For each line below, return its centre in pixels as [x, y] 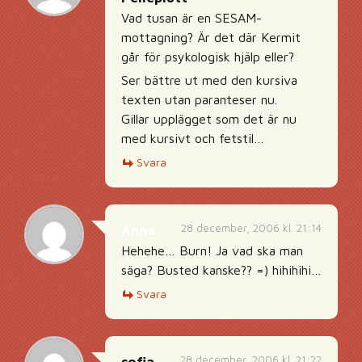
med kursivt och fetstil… [193, 138]
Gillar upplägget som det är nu [209, 119]
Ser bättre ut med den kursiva [209, 80]
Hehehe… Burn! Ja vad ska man [212, 250]
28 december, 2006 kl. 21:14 [251, 228]
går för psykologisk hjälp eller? [208, 57]
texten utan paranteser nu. [199, 99]
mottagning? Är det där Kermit [211, 37]
